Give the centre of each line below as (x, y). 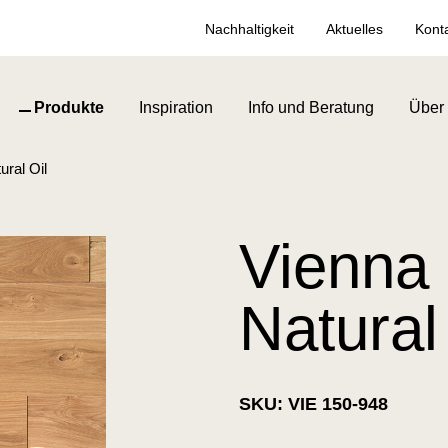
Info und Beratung (311, 107)
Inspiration (176, 107)
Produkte (69, 107)
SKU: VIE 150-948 (313, 404)
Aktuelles (354, 28)
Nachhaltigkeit (249, 28)
